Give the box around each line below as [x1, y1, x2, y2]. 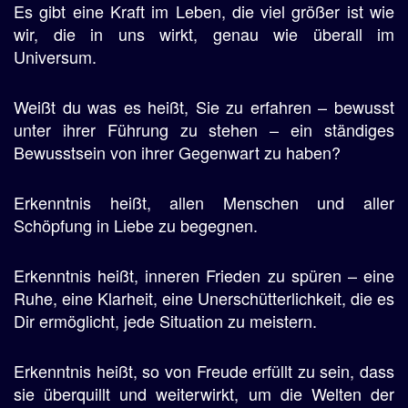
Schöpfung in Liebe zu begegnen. [14, 213, 258, 237]
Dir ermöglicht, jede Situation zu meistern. [14, 309, 317, 332]
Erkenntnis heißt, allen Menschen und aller [14, 190, 394, 214]
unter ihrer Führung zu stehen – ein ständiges [14, 117, 394, 141]
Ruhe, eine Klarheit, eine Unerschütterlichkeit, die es [14, 286, 394, 310]
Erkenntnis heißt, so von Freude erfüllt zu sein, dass [14, 359, 394, 382]
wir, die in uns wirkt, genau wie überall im [14, 22, 394, 46]
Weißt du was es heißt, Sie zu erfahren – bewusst [14, 95, 394, 118]
